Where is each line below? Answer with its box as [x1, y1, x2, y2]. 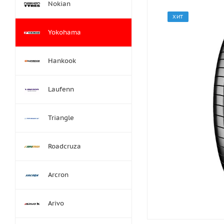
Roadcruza [48, 142, 81, 151]
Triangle [48, 113, 74, 122]
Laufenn [48, 85, 74, 94]
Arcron [48, 170, 68, 179]
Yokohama [48, 28, 81, 37]
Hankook [48, 56, 76, 65]
